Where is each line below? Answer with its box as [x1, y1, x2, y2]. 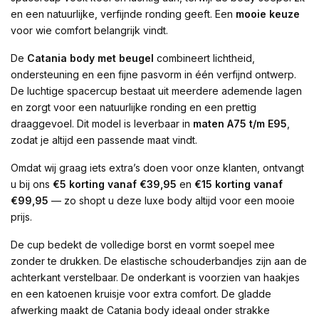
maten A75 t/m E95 [193, 117, 287, 130]
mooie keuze [236, 8, 300, 21]
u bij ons [11, 178, 53, 191]
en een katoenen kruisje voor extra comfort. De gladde [11, 288, 271, 300]
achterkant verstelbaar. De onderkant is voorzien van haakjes [11, 271, 300, 284]
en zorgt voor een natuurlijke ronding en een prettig [11, 101, 256, 114]
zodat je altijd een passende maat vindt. [11, 134, 197, 147]
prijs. [11, 211, 32, 224]
